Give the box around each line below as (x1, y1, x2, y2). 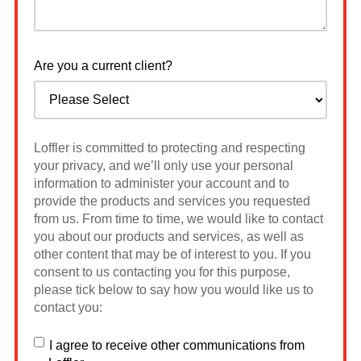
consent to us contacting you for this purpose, (34, 264, 290, 279)
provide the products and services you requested (34, 193, 310, 208)
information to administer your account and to (34, 176, 289, 190)
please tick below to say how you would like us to (34, 282, 313, 297)
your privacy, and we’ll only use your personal (34, 158, 293, 172)
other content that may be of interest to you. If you (34, 247, 311, 261)
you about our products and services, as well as (34, 229, 304, 243)
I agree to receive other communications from (49, 338, 305, 353)
